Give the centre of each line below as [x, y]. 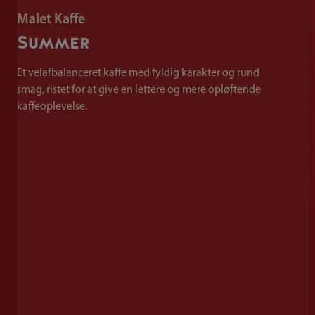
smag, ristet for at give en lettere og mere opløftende [139, 90]
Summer [53, 42]
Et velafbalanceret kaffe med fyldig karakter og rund [138, 73]
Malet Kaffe [51, 19]
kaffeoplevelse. [52, 107]
